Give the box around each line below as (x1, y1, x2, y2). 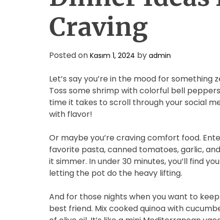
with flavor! (49, 109, 92, 120)
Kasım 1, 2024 (90, 51, 135, 60)
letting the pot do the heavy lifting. (49, 167, 182, 179)
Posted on (49, 50, 90, 61)
